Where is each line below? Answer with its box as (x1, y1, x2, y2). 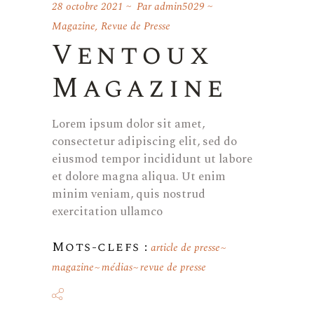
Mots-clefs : (52, 237, 149, 257)
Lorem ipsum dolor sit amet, (52, 114, 205, 133)
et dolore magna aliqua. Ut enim (52, 167, 226, 186)
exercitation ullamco (52, 202, 163, 221)
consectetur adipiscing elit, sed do (52, 132, 237, 151)
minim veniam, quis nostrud (52, 184, 205, 203)
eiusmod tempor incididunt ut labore (52, 149, 252, 168)
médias (102, 259, 132, 275)
